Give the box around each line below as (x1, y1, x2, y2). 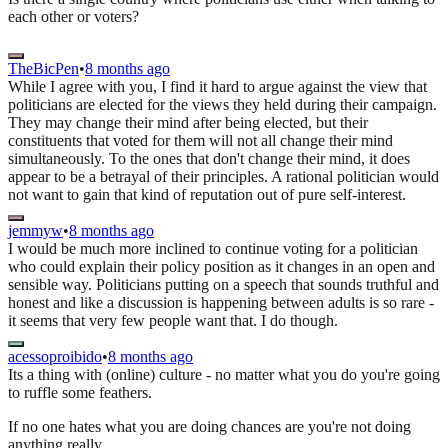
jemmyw (8, 222, 63, 240)
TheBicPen (8, 60, 79, 78)
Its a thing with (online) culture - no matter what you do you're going (8, 366, 440, 384)
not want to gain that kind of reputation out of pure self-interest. (8, 186, 406, 204)
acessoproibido (8, 348, 102, 366)
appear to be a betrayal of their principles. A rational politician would (8, 168, 439, 186)
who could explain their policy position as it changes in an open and (8, 258, 435, 276)
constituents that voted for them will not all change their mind (8, 132, 393, 150)
